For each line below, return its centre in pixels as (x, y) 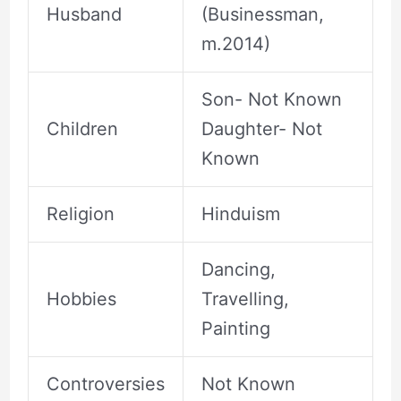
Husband (84, 14)
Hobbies (81, 299)
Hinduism (240, 213)
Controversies (105, 384)
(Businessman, (262, 14)
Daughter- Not (261, 128)
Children (82, 128)
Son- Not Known (271, 99)
